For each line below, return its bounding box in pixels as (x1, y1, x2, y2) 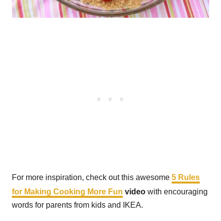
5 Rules (172, 173, 200, 182)
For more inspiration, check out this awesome (12, 173, 172, 182)
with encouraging (146, 187, 208, 196)
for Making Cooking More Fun (12, 187, 123, 196)
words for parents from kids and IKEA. (12, 200, 143, 209)
